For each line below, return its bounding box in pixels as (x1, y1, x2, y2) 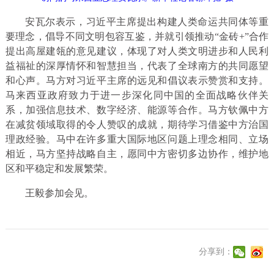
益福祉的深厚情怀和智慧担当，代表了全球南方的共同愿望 (5, 61, 269, 72)
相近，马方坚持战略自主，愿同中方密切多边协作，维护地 (5, 149, 269, 160)
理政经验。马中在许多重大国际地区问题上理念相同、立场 (5, 134, 269, 145)
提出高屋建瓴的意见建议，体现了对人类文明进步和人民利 (5, 46, 269, 57)
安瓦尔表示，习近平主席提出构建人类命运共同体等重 (24, 17, 269, 28)
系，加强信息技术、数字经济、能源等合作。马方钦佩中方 (5, 105, 269, 116)
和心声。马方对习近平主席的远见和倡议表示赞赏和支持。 (5, 75, 269, 86)
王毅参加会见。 (24, 188, 94, 199)
